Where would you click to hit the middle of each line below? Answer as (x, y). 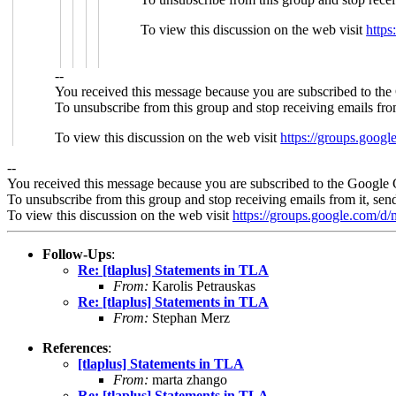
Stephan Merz (189, 317)
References (75, 347)
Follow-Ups (77, 254)
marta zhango (188, 379)
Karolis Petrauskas (202, 286)
